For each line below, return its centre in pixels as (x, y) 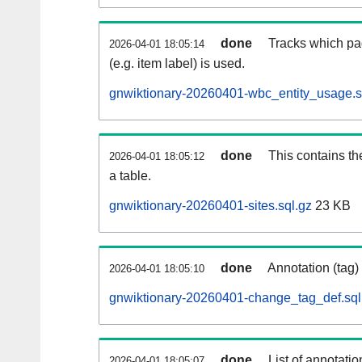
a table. (130, 176)
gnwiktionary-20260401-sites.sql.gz (210, 206)
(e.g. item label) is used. (177, 64)
